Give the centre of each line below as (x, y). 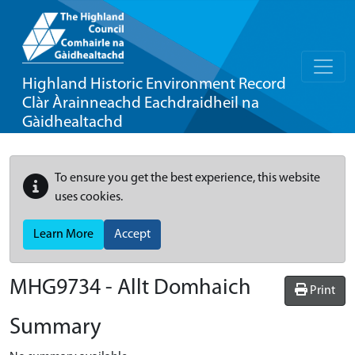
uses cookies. (89, 197)
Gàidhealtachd (73, 122)
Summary (55, 328)
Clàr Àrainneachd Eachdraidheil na (141, 103)
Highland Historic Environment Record (154, 84)
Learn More (63, 235)
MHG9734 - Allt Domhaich (130, 288)
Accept (132, 235)
